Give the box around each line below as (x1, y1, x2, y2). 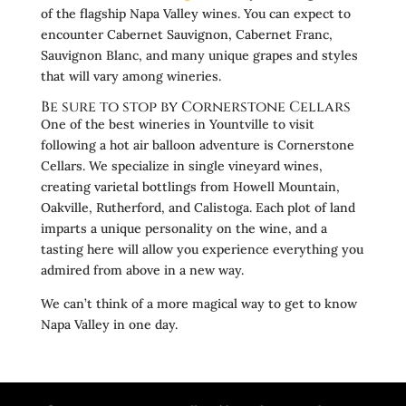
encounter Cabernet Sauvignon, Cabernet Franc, (40, 25, 333, 43)
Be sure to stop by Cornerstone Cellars (40, 96, 351, 117)
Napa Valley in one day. (40, 315, 178, 333)
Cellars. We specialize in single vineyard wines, (40, 157, 323, 174)
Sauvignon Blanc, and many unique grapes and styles (40, 46, 358, 63)
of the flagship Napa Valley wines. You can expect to (40, 5, 351, 22)
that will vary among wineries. (40, 67, 221, 84)
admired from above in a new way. (40, 261, 244, 278)
